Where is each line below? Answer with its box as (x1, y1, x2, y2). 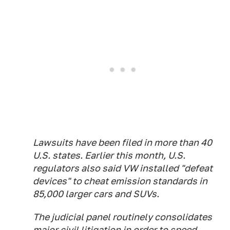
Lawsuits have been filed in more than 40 (33, 137, 212, 148)
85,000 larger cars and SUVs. (33, 188, 159, 199)
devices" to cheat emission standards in (33, 176, 207, 186)
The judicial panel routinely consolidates (33, 212, 212, 222)
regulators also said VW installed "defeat (33, 163, 213, 174)
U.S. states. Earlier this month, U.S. (33, 150, 185, 161)
